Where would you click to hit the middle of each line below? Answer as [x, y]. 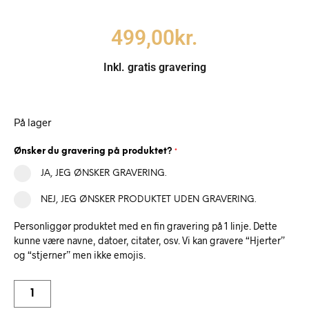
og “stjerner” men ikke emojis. [80, 255]
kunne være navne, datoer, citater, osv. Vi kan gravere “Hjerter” [149, 241]
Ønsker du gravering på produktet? [93, 152]
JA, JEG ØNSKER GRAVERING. [104, 174]
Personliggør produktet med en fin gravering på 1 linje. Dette [146, 226]
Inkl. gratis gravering [154, 67]
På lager [32, 122]
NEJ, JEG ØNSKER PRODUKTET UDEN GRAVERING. [149, 200]
